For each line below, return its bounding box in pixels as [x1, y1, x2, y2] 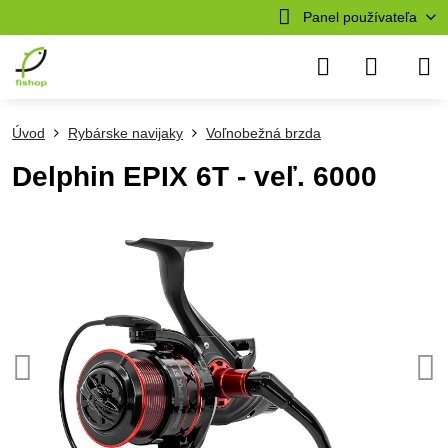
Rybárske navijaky [68, 125, 183, 141]
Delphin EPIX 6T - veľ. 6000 [12, 161, 377, 192]
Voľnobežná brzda [206, 125, 321, 141]
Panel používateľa [302, 9, 417, 25]
